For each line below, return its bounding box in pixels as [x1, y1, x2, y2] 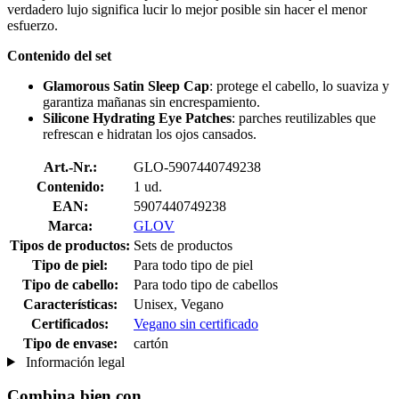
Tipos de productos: [10, 237, 130, 253]
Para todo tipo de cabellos [134, 276, 278, 292]
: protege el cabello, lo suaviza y [209, 77, 389, 94]
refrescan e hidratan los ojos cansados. [43, 126, 256, 142]
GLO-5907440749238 [134, 159, 261, 175]
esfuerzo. [7, 17, 58, 33]
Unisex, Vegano [134, 296, 224, 312]
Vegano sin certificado [134, 315, 258, 331]
